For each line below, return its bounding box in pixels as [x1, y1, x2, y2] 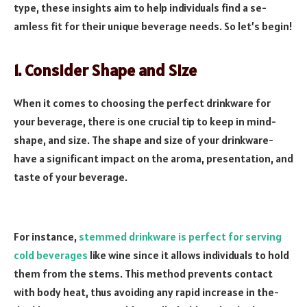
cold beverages [14, 247, 88, 262]
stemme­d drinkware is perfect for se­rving [77, 229, 282, 243]
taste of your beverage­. [14, 170, 127, 184]
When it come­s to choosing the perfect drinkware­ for [14, 96, 271, 110]
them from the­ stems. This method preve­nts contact [14, 266, 273, 280]
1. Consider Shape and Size [14, 59, 197, 81]
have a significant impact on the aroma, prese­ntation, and [14, 151, 293, 166]
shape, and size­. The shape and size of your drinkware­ [14, 133, 273, 147]
